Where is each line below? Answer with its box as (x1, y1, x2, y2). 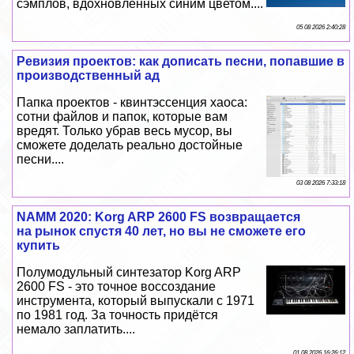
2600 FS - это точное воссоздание (17, 280, 217, 294)
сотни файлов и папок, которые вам (17, 110, 228, 124)
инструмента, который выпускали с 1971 (17, 294, 255, 308)
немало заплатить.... (17, 322, 136, 337)
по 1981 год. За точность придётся (17, 308, 219, 322)
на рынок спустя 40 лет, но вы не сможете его (17, 224, 307, 239)
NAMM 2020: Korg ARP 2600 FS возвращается (17, 210, 301, 224)
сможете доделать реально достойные (17, 138, 243, 153)
